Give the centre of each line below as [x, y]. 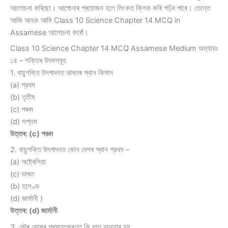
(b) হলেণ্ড [25, 187]
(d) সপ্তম [24, 122]
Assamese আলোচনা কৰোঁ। [49, 32]
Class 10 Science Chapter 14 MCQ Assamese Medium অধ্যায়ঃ [114, 49]
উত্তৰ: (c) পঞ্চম [32, 134]
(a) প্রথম [23, 85]
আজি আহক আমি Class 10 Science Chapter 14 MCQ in [95, 20]
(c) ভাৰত [22, 174]
